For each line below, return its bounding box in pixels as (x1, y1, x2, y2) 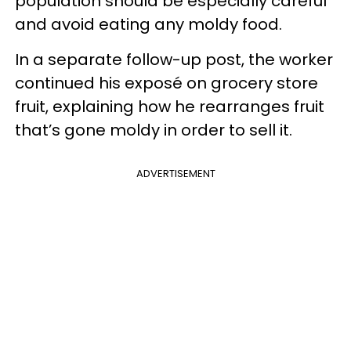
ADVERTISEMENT (136, 166, 215, 181)
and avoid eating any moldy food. (15, 13, 282, 35)
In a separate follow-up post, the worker (15, 49, 333, 71)
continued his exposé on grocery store (15, 72, 318, 94)
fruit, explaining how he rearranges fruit (15, 96, 324, 118)
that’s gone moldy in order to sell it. (15, 119, 292, 141)
